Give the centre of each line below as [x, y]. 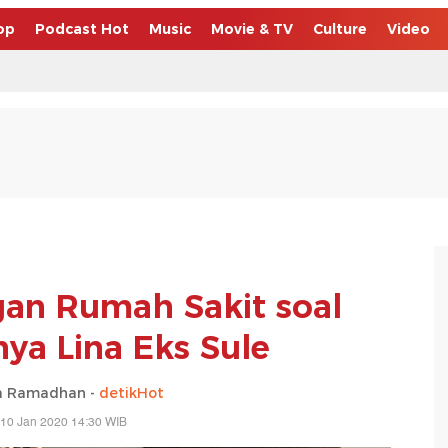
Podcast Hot [82, 29]
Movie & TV [252, 29]
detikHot [131, 392]
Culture [340, 29]
